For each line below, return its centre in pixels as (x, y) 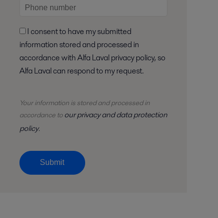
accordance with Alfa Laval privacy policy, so (92, 58)
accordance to (41, 115)
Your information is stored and (65, 103)
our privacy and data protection (116, 115)
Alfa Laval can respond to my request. (82, 71)
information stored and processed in (79, 45)
